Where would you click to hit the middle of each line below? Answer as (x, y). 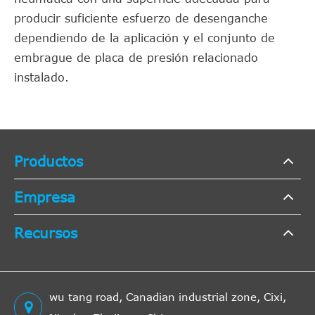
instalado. (41, 77)
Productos (49, 161)
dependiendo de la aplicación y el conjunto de (144, 38)
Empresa (45, 197)
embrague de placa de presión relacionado (136, 58)
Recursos (46, 232)
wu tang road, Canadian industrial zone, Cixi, (168, 297)
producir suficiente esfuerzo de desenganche (141, 18)
